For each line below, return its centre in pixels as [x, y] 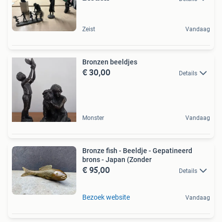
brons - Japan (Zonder [117, 159]
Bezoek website [106, 197]
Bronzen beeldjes [110, 62]
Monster [93, 118]
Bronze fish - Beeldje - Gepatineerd [137, 150]
